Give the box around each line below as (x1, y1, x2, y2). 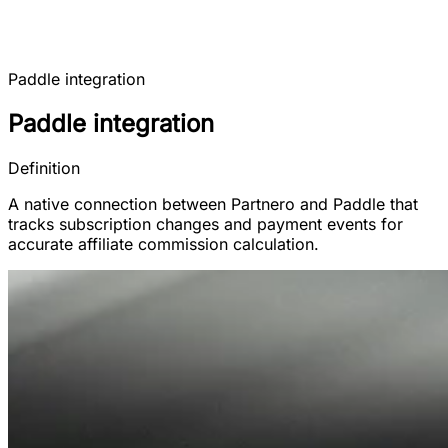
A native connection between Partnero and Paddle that (8, 193, 418, 214)
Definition (8, 157, 80, 178)
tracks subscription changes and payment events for (8, 213, 403, 234)
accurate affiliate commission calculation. (8, 233, 319, 254)
